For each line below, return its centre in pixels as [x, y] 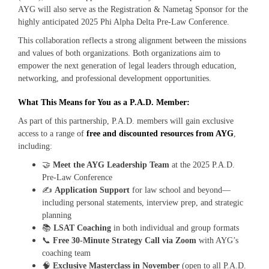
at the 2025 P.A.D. [202, 165]
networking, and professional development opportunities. [115, 79]
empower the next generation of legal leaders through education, [127, 66]
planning [57, 216]
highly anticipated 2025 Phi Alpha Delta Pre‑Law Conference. [124, 22]
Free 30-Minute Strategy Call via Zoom [125, 241]
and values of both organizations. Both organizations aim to [119, 53]
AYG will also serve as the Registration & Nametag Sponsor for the [133, 10]
